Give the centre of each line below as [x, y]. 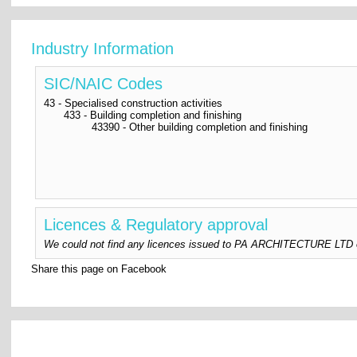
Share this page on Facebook [99, 269]
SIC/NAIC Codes [104, 83]
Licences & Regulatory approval [156, 224]
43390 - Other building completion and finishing [200, 127]
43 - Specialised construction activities [133, 103]
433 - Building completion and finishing [153, 115]
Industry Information [103, 48]
